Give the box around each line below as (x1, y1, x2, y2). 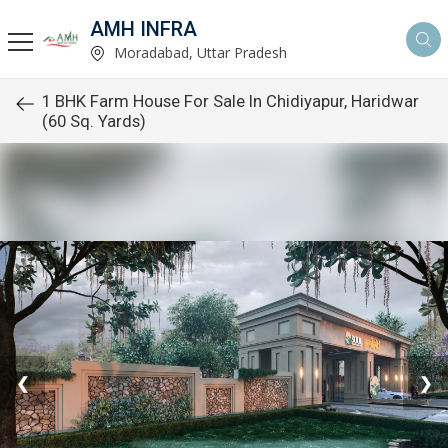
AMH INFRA (90, 16, 197, 41)
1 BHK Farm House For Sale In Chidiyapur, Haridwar (42, 91, 419, 111)
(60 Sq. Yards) (42, 111, 146, 131)
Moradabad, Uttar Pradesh (110, 42, 287, 62)
